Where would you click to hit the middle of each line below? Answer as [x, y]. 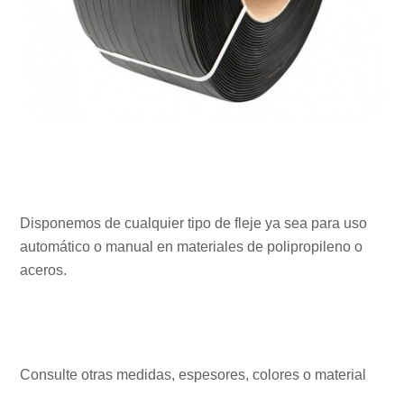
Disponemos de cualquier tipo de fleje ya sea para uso [194, 223]
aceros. [44, 270]
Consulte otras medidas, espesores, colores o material [193, 374]
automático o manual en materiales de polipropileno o [192, 246]
